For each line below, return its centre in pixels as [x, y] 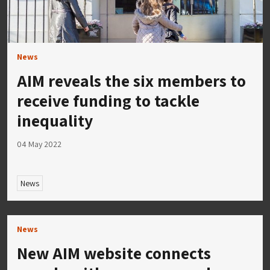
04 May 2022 [39, 144]
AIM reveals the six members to [131, 81]
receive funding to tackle [108, 101]
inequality [55, 121]
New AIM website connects [114, 253]
